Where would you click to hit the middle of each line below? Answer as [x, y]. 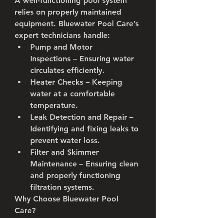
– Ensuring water [102, 59]
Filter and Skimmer [64, 152]
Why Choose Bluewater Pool [66, 199]
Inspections [50, 59]
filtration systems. [62, 187]
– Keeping [103, 82]
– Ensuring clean [108, 164]
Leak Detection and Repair [79, 117]
